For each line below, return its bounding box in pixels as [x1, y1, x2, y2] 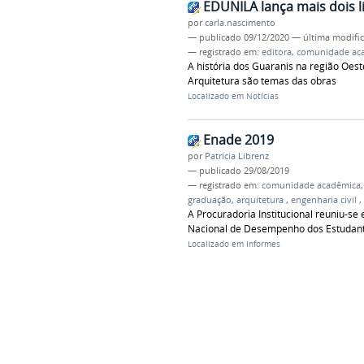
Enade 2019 [202, 131, 274, 149]
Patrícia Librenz [204, 150, 269, 162]
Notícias [245, 91, 279, 102]
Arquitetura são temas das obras [187, 74, 336, 89]
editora [261, 46, 292, 58]
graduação [187, 194, 232, 206]
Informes [245, 239, 280, 250]
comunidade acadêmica [261, 180, 361, 192]
